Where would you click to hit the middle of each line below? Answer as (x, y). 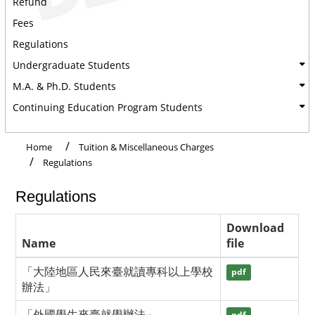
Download (255, 227)
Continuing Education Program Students (108, 107)
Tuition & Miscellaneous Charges (146, 147)
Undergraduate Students (71, 65)
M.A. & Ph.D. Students (64, 86)
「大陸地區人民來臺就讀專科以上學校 (117, 271)
